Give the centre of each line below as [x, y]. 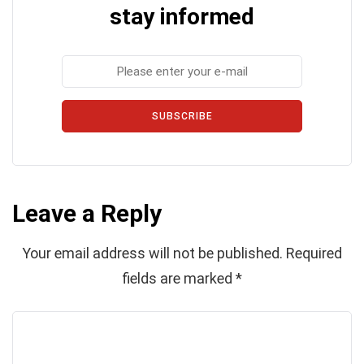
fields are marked [179, 278]
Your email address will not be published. [152, 253]
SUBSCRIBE [182, 116]
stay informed [182, 16]
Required [314, 253]
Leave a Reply [87, 213]
